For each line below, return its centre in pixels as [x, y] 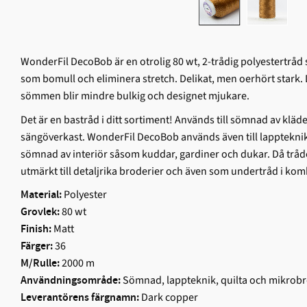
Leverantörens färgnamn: [81, 298]
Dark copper [170, 298]
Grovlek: [40, 212]
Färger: [37, 247]
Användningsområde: [71, 281]
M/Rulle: [40, 264]
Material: [41, 195]
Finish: [36, 230]
